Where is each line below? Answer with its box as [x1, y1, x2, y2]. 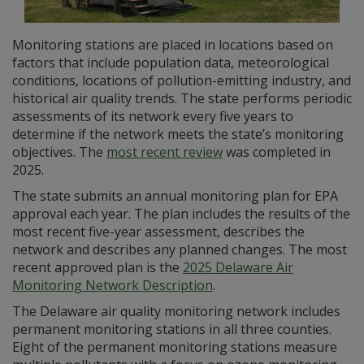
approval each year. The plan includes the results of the [12, 205, 350, 223]
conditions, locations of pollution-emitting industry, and [12, 71, 351, 90]
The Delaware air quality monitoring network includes [12, 302, 340, 321]
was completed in [223, 143, 331, 162]
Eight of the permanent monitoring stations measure [12, 338, 337, 357]
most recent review [106, 143, 223, 162]
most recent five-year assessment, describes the [12, 223, 305, 241]
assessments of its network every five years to [12, 107, 293, 126]
